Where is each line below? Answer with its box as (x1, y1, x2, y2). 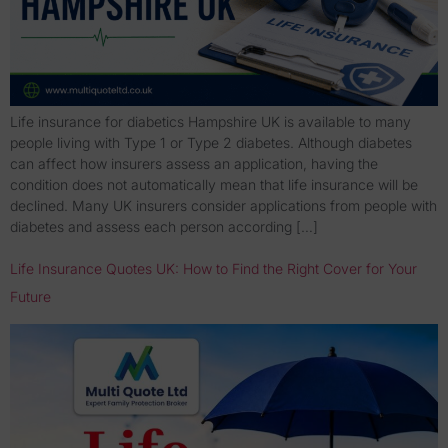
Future (10, 287, 51, 305)
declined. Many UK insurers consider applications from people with (10, 197, 437, 215)
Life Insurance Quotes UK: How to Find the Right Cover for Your (10, 259, 417, 277)
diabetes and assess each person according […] (10, 218, 318, 236)
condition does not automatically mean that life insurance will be (10, 176, 418, 194)
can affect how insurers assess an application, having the (10, 155, 378, 173)
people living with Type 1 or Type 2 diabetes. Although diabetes (10, 134, 412, 152)
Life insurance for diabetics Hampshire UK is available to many (10, 113, 411, 131)
